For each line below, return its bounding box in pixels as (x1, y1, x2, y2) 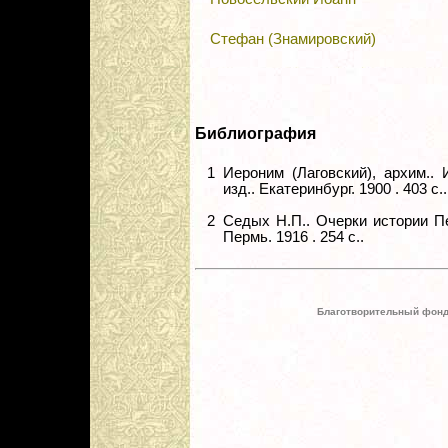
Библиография (195, 125, 316, 143)
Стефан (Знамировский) (210, 31, 376, 48)
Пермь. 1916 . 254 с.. (223, 228, 364, 245)
